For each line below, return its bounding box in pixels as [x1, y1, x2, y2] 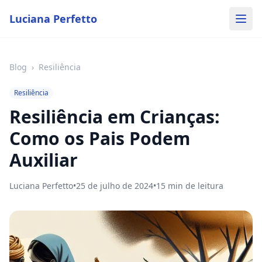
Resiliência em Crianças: [9, 105, 220, 129]
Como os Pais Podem [9, 126, 190, 150]
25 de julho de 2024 [76, 180, 153, 191]
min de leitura [166, 180, 223, 191]
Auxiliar [9, 148, 78, 172]
